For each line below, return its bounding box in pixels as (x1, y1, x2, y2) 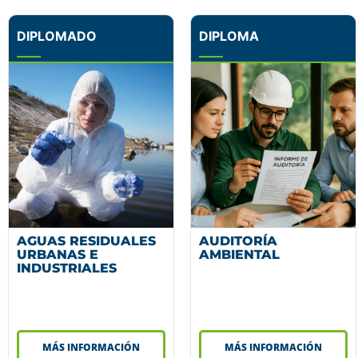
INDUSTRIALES (17, 260, 117, 276)
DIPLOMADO (17, 27, 97, 44)
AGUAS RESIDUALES (17, 233, 156, 249)
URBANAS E (17, 246, 98, 262)
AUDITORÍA (199, 233, 277, 249)
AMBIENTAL (199, 246, 280, 262)
